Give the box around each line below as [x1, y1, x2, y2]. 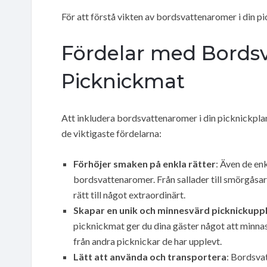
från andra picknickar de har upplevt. [73, 235, 222, 247]
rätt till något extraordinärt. [73, 188, 185, 200]
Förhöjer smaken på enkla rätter [73, 157, 216, 169]
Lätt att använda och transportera [73, 250, 226, 262]
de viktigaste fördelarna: [61, 127, 162, 139]
